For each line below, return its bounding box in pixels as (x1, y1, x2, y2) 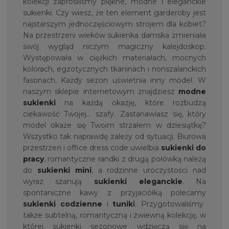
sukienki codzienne (22, 199, 102, 209)
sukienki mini (37, 166, 91, 175)
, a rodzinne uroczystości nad (91, 166, 207, 175)
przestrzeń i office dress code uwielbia (22, 143, 162, 153)
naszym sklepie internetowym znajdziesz (22, 87, 179, 97)
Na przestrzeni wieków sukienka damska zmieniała (22, 31, 207, 40)
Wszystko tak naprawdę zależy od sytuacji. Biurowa (22, 132, 207, 142)
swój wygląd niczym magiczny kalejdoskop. (22, 42, 207, 52)
